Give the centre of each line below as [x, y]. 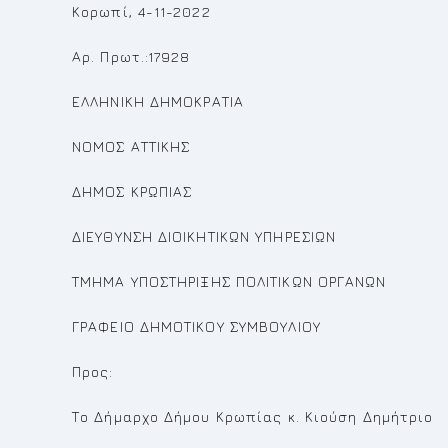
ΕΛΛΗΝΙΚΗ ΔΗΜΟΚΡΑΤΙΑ [158, 101]
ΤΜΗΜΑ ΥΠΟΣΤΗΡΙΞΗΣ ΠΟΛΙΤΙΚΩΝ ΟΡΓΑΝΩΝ [229, 281]
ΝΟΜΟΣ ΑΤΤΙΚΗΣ [131, 146]
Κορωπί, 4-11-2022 [141, 11]
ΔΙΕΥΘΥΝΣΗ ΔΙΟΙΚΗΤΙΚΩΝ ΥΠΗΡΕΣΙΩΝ [204, 236]
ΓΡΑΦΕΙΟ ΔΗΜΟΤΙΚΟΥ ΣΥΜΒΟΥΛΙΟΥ [196, 326]
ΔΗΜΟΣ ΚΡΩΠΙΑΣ [132, 191]
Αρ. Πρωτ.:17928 [131, 56]
